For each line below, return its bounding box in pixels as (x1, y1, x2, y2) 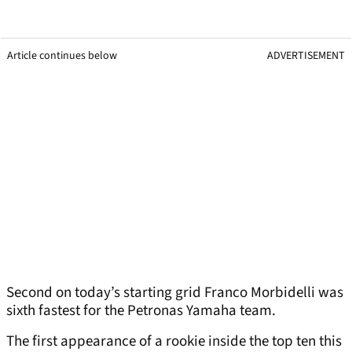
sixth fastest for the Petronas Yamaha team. (6, 300, 279, 322)
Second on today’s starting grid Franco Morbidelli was (6, 282, 343, 304)
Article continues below (7, 48, 117, 64)
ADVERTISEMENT (267, 48, 345, 64)
